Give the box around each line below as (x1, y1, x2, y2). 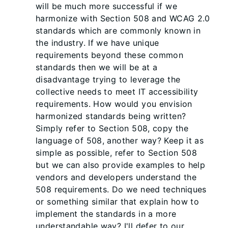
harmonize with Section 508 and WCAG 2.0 (36, 13, 210, 23)
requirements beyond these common (36, 50, 184, 60)
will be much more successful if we (36, 1, 177, 11)
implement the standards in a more (36, 209, 177, 219)
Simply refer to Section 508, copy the (36, 123, 189, 133)
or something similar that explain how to (36, 196, 199, 207)
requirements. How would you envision (36, 99, 192, 109)
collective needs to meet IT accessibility (36, 87, 198, 97)
